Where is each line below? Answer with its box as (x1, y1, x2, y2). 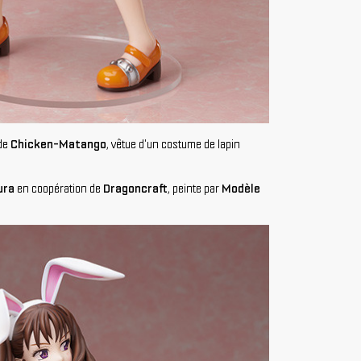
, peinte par (168, 181, 222, 197)
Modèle (222, 181, 260, 197)
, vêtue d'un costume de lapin (106, 136, 240, 151)
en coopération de (15, 181, 103, 197)
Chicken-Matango (10, 136, 106, 151)
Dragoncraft (103, 181, 168, 197)
